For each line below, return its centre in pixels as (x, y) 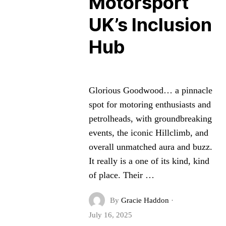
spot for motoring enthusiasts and (150, 104)
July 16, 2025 (110, 215)
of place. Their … (121, 175)
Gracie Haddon (145, 200)
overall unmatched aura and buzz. (150, 147)
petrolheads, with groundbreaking (150, 119)
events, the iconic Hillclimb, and (148, 133)
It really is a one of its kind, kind (149, 161)
